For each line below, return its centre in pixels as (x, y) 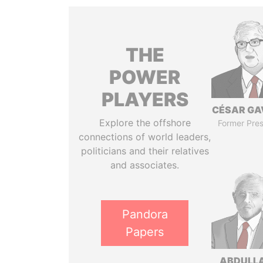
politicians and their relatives (145, 151)
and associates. (145, 165)
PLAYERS (145, 100)
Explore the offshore (145, 123)
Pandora (145, 214)
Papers (145, 232)
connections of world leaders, (145, 137)
